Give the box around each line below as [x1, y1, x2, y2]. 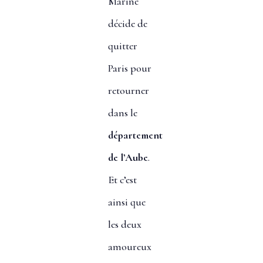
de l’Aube [107, 151, 148, 164]
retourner [107, 84, 149, 97]
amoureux [107, 240, 151, 254]
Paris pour [107, 62, 151, 75]
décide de [107, 17, 147, 31]
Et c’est [107, 173, 137, 187]
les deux [107, 218, 141, 231]
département [107, 129, 163, 142]
